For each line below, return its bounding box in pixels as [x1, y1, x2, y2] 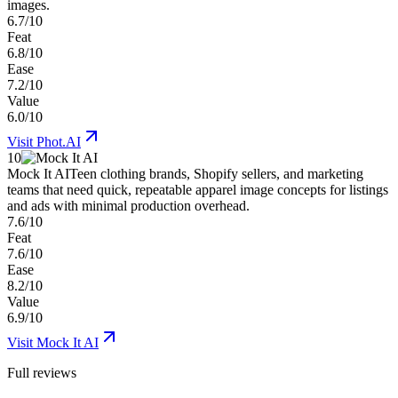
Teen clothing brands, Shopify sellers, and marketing [69, 166, 363, 182]
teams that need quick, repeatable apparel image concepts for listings [7, 182, 388, 198]
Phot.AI [36, 134, 81, 150]
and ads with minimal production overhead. [7, 198, 250, 214]
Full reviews [7, 365, 76, 381]
